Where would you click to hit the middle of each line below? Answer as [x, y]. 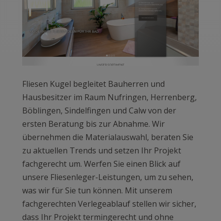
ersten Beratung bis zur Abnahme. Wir [93, 124]
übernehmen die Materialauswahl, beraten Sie [108, 137]
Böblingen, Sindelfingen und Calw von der [99, 111]
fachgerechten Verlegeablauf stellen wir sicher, [109, 204]
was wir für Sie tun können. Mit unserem [97, 191]
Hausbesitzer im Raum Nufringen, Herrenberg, [109, 97]
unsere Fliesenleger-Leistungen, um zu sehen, [108, 177]
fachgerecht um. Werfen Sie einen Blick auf [101, 164]
